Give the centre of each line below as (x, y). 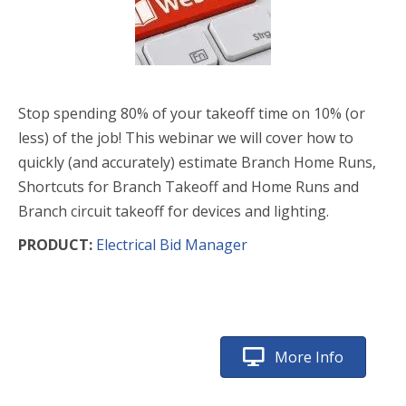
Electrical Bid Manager (172, 245)
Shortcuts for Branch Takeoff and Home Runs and (188, 187)
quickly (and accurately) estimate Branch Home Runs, (197, 162)
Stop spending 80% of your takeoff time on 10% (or (192, 113)
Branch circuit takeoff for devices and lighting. (174, 211)
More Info (309, 357)
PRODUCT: (57, 245)
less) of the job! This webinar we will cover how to (186, 138)
